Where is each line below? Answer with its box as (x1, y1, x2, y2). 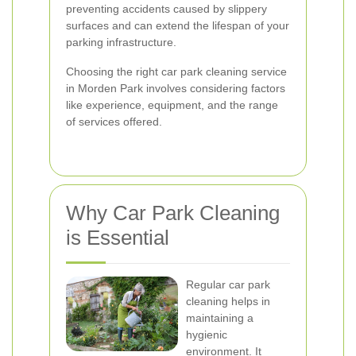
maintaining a (186, 311, 253, 324)
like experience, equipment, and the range (66, 99, 278, 111)
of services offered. (66, 115, 162, 128)
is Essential (66, 226, 169, 250)
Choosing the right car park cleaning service (66, 65, 287, 78)
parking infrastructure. (66, 36, 176, 48)
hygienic (186, 328, 227, 341)
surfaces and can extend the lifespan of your (66, 19, 289, 32)
